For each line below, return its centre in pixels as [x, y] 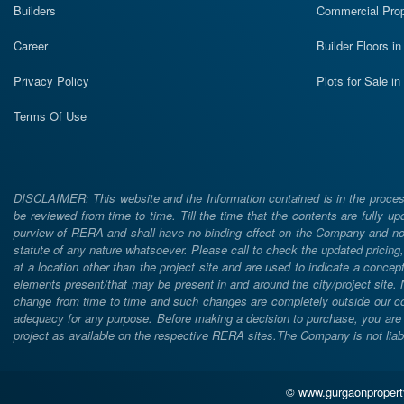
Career [31, 46]
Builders [35, 10]
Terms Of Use [50, 116]
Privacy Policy [51, 81]
